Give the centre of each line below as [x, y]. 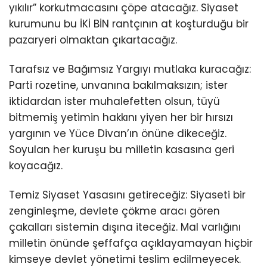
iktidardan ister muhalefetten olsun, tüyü [114, 102]
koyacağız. [36, 166]
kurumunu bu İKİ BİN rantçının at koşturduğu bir [129, 24]
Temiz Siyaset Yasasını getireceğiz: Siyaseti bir [127, 195]
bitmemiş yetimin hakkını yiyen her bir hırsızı [121, 118]
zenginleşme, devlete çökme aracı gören [114, 211]
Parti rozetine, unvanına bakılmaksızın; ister [118, 86]
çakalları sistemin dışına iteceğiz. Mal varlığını [125, 227]
